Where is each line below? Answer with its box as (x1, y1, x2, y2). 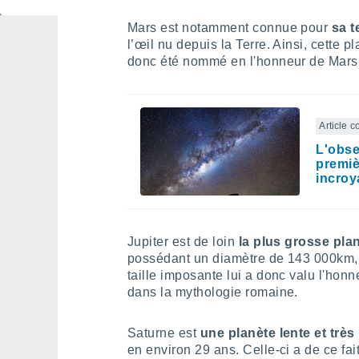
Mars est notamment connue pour (127, 21, 332, 34)
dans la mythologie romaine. (127, 285, 298, 299)
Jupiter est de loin (127, 235, 236, 248)
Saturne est (127, 326, 200, 340)
